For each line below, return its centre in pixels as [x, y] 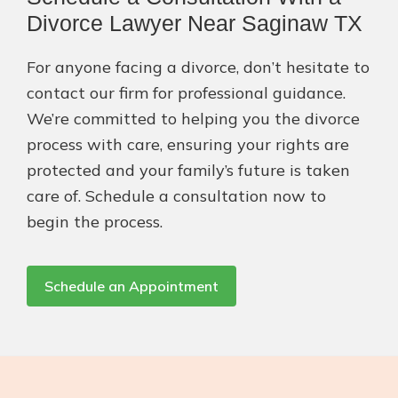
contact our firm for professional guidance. [186, 93]
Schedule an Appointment [131, 287]
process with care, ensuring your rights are [188, 145]
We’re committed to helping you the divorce [193, 119]
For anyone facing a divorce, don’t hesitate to [198, 68]
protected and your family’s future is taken [188, 171]
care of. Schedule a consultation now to [176, 196]
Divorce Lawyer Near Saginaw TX [195, 24]
